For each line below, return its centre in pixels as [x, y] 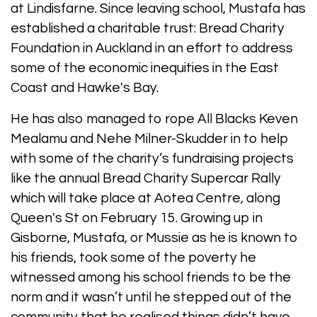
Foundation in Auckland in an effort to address [152, 48]
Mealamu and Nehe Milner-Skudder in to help [150, 139]
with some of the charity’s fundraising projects [152, 159]
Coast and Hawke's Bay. [85, 88]
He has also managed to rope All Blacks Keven [154, 119]
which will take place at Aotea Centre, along [145, 198]
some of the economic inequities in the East [145, 68]
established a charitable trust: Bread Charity [148, 29]
